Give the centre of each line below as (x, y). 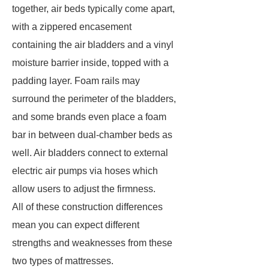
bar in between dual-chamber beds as (92, 135)
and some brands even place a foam (89, 117)
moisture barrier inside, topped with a (90, 63)
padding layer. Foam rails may (76, 81)
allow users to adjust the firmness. (84, 189)
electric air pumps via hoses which (85, 171)
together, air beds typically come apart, (93, 9)
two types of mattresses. (63, 261)
